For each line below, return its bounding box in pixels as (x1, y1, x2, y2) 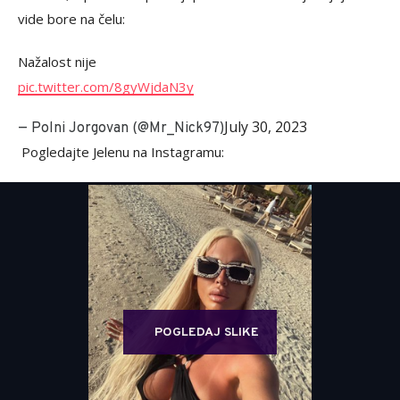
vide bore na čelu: (18, 10, 125, 28)
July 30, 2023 (224, 117, 307, 137)
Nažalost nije (18, 53, 96, 71)
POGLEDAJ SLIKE (154, 325, 259, 340)
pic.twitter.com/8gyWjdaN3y (18, 78, 194, 96)
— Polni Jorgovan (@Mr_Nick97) (18, 120, 224, 137)
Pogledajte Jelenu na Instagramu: (18, 143, 224, 161)
